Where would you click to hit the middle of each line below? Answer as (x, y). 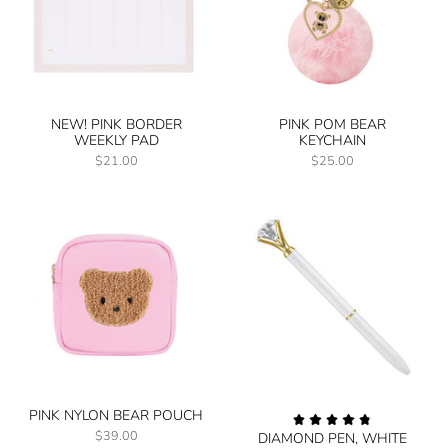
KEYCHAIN (332, 140)
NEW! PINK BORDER (116, 124)
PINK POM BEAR (332, 124)
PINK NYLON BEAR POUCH (116, 415)
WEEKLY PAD (116, 140)
